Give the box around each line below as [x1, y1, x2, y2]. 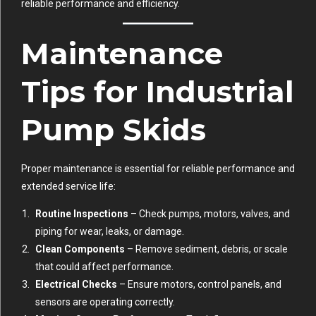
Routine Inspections [35, 208, 128, 220]
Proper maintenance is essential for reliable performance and [21, 163, 295, 175]
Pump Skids [21, 111, 206, 148]
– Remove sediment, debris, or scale [125, 243, 288, 255]
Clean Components [35, 243, 125, 255]
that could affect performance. [35, 261, 174, 273]
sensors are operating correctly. [35, 296, 175, 308]
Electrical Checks [35, 279, 117, 291]
